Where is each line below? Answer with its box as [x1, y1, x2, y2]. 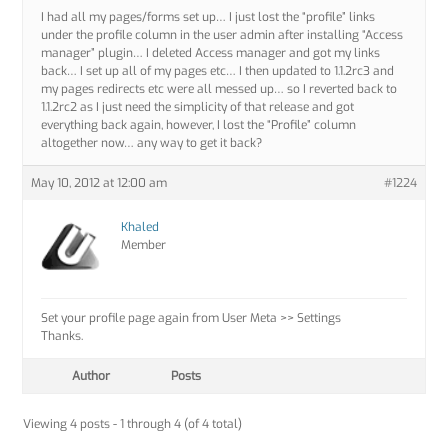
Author [72, 368, 111, 385]
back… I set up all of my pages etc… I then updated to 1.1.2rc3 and [41, 63, 395, 80]
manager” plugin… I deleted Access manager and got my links [41, 45, 381, 62]
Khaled [121, 219, 160, 236]
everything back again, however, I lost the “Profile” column [41, 117, 357, 134]
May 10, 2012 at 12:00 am [31, 175, 168, 192]
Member [121, 237, 167, 254]
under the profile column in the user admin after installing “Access [41, 27, 404, 44]
